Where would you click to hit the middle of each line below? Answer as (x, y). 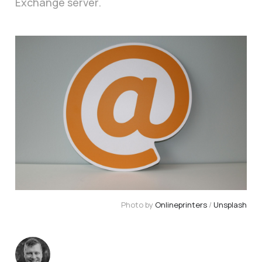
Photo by (138, 205)
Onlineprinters (181, 205)
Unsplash (230, 205)
